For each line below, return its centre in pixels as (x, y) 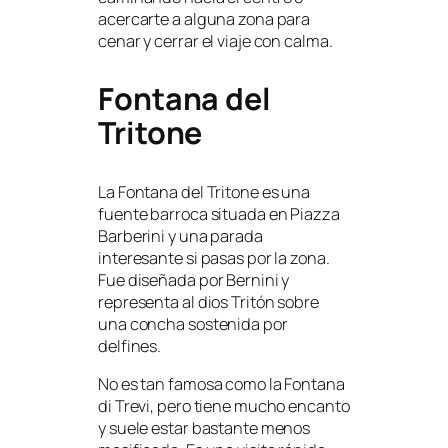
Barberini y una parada (180, 235)
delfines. (130, 345)
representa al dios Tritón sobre (208, 301)
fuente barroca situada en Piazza (219, 213)
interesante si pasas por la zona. (214, 257)
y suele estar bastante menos (204, 427)
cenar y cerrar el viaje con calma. (215, 40)
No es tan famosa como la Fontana (221, 383)
